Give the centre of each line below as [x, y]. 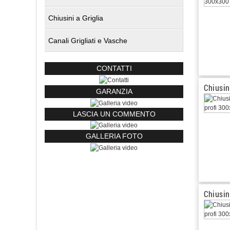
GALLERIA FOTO [114, 136]
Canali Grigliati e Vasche [88, 41]
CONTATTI [114, 68]
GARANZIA [114, 91]
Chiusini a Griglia [76, 18]
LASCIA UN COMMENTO [114, 114]
